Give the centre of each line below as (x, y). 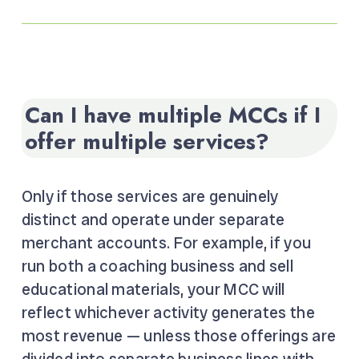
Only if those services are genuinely (150, 197)
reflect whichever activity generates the (168, 313)
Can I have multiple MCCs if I (172, 115)
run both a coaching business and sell (157, 266)
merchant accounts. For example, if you (166, 243)
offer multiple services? (147, 141)
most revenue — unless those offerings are (179, 336)
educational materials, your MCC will (153, 290)
